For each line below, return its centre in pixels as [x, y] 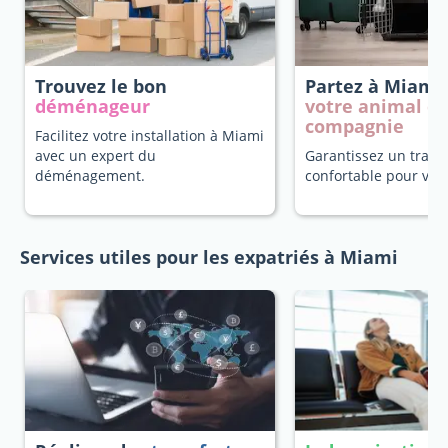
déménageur [92, 106]
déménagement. [90, 175]
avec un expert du [95, 155]
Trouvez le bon [101, 86]
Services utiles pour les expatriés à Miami [209, 257]
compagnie [354, 126]
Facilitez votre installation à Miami [149, 135]
